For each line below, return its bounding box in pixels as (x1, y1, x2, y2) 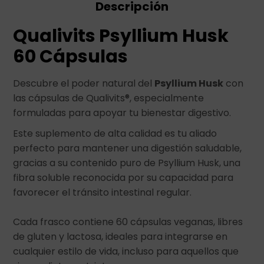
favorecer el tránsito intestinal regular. (13, 186, 192, 199)
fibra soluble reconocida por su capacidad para (13, 171, 234, 184)
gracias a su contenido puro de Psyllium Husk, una (13, 156, 241, 170)
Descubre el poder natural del (13, 77, 155, 90)
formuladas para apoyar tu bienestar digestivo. (13, 106, 234, 120)
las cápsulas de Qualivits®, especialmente (13, 91, 204, 105)
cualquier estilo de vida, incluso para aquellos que (13, 245, 239, 258)
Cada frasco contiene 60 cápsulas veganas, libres (13, 215, 243, 229)
